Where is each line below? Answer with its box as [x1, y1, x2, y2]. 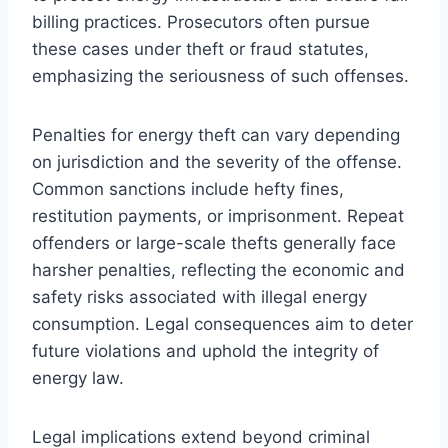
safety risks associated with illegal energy [32, 286, 367, 307]
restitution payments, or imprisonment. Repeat [32, 205, 404, 226]
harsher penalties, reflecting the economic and [32, 259, 405, 280]
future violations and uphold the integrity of [32, 340, 379, 361]
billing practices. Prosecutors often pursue [32, 11, 370, 32]
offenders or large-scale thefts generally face [32, 232, 396, 253]
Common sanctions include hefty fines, [32, 178, 344, 199]
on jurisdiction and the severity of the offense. [32, 151, 402, 172]
